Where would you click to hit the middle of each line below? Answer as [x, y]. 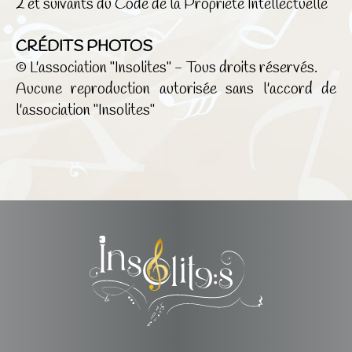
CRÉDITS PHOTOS [84, 47]
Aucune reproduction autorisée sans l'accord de [176, 90]
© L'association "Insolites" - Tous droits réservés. [166, 68]
